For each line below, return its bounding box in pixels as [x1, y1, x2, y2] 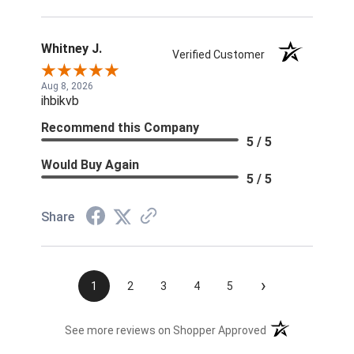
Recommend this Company [41, 120, 199, 136]
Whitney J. [41, 41, 102, 57]
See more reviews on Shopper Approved [65, 324, 267, 337]
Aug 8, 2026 [41, 81, 93, 92]
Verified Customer [172, 48, 273, 62]
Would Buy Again [41, 157, 139, 173]
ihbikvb [41, 93, 79, 109]
